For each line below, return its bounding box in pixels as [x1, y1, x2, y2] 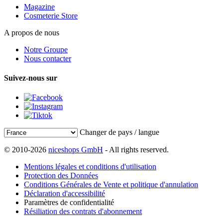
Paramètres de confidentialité [24, 198, 114, 207]
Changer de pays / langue [80, 128, 159, 137]
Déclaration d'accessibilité [24, 189, 105, 198]
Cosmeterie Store [24, 11, 78, 20]
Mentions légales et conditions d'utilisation [24, 162, 156, 171]
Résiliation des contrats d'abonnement [24, 207, 142, 216]
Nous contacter [24, 54, 71, 63]
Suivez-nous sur [4, 74, 57, 83]
